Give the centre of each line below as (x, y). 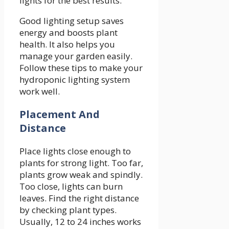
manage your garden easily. (76, 56)
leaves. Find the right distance (79, 198)
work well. (40, 91)
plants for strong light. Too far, (81, 163)
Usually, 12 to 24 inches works (80, 222)
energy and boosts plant (68, 33)
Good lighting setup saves (72, 21)
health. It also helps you (67, 44)
